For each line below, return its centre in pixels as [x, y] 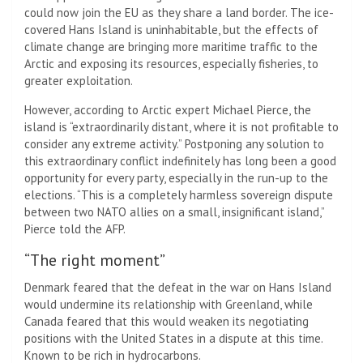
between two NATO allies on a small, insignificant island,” [174, 212]
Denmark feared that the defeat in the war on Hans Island [178, 288]
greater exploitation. [79, 81]
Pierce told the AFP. [75, 229]
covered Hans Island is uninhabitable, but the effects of [171, 30]
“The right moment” [95, 261]
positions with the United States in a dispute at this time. [173, 339]
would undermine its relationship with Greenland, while [169, 305]
